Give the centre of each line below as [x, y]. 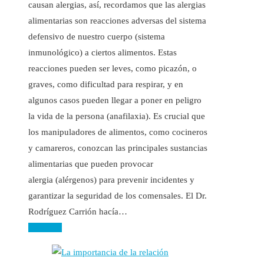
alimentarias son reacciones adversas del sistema [117, 20]
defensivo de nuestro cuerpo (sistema [97, 36]
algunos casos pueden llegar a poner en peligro [115, 100]
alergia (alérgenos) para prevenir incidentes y [111, 179]
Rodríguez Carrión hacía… [78, 211]
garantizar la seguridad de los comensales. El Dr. [118, 195]
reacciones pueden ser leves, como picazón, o [113, 68]
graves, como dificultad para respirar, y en [106, 84]
